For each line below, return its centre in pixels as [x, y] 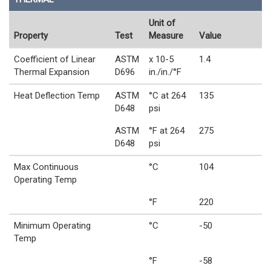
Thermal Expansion [52, 72]
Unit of [162, 23]
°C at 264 [167, 95]
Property [31, 35]
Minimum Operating [52, 225]
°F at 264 [167, 130]
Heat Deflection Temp [57, 95]
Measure [166, 35]
